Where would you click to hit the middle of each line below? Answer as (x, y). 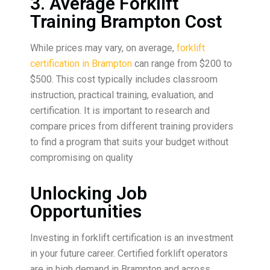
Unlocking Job (89, 193)
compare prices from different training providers (132, 127)
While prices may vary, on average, (103, 48)
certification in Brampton (81, 64)
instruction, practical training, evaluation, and (122, 95)
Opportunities (86, 212)
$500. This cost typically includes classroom (124, 80)
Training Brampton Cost (126, 22)
